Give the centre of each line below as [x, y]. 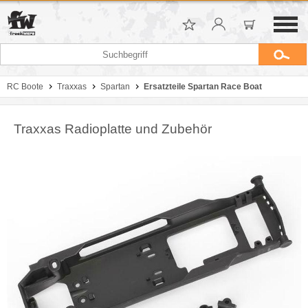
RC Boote [25, 87]
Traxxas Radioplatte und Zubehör [113, 129]
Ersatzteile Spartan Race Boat [203, 87]
